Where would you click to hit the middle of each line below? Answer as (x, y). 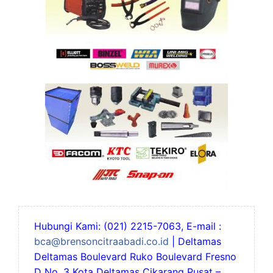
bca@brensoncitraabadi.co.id (101, 241)
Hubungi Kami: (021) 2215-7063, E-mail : (128, 226)
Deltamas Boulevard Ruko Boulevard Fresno (135, 256)
